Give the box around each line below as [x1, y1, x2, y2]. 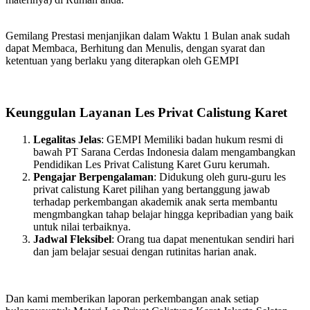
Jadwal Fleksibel [33, 232, 111, 245]
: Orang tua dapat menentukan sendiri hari [111, 232, 294, 245]
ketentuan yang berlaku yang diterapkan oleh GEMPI [6, 55, 239, 67]
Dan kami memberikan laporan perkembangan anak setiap [6, 292, 259, 304]
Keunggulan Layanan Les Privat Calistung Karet [6, 105, 287, 120]
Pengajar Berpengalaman [33, 170, 154, 183]
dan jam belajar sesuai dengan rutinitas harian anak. [33, 245, 257, 257]
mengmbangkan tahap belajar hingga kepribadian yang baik [33, 208, 293, 220]
